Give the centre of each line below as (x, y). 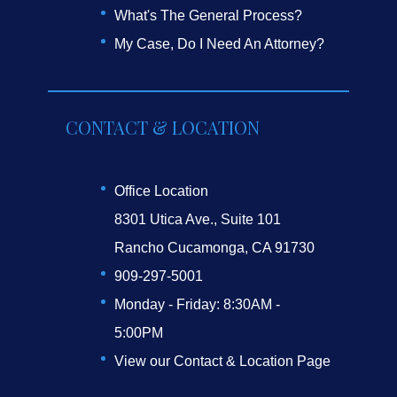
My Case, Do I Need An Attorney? (219, 44)
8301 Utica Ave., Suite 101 (198, 220)
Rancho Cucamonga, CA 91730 (214, 248)
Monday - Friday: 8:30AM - (197, 305)
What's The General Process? (208, 16)
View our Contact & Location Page (222, 362)
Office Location (161, 191)
